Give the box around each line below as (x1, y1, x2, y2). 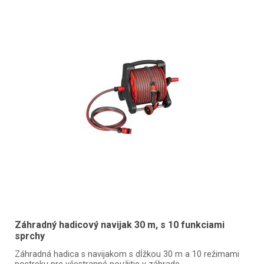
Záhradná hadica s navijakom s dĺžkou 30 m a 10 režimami (14, 249, 239, 259)
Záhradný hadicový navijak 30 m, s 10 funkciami (14, 219, 225, 230)
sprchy (14, 230, 45, 242)
